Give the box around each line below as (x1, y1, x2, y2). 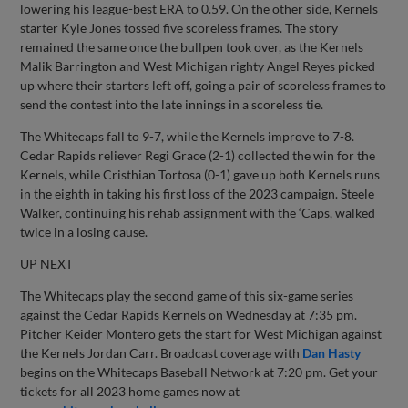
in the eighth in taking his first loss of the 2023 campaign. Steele (20, 185, 375, 201)
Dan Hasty (302, 344, 362, 361)
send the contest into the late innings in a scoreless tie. (20, 96, 324, 112)
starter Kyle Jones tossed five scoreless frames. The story (20, 19, 339, 36)
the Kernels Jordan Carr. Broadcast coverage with (20, 344, 303, 361)
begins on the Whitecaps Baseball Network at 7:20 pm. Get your (20, 363, 379, 380)
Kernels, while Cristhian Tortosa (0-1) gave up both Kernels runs (20, 166, 381, 182)
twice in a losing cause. (20, 223, 148, 240)
